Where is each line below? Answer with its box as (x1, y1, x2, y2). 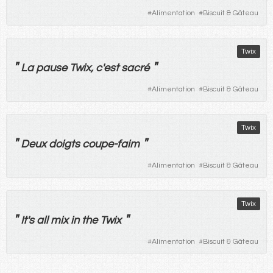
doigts (49, 138, 80, 150)
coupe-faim (82, 138, 140, 150)
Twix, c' (67, 62, 104, 74)
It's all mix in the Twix (18, 214, 124, 226)
